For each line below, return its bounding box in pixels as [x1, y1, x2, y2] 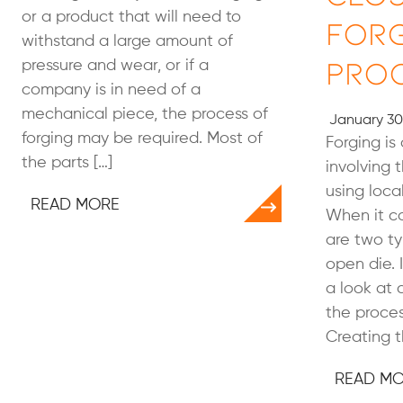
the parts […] [22, 155, 112, 171]
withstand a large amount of [22, 33, 233, 49]
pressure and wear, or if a [22, 58, 209, 74]
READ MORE [31, 197, 120, 213]
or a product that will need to [22, 9, 241, 25]
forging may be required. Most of [22, 130, 263, 147]
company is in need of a [22, 82, 201, 98]
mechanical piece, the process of [22, 106, 268, 122]
